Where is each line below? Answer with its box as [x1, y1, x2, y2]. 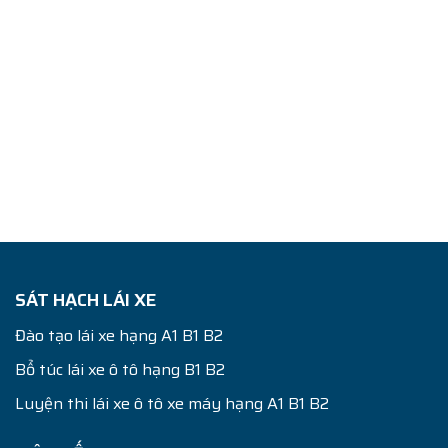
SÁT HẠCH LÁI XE [15, 285, 156, 314]
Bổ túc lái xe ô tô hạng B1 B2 [15, 356, 225, 382]
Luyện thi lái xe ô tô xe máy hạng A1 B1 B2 [15, 390, 329, 416]
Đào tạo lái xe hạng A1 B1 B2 [15, 322, 223, 348]
